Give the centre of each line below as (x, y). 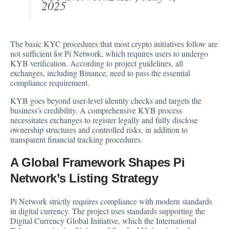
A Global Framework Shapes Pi (97, 163)
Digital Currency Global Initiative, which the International (103, 221)
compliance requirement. (50, 83)
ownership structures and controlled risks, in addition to (99, 130)
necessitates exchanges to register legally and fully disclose (104, 120)
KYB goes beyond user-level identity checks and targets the (106, 101)
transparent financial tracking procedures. (76, 140)
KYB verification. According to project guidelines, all (97, 63)
